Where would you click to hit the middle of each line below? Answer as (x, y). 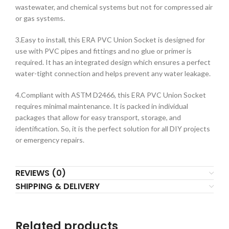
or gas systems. (40, 18)
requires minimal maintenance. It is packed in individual (102, 106)
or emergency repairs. (50, 140)
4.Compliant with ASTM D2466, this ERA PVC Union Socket (111, 95)
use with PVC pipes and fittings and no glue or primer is (104, 51)
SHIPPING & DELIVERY (58, 187)
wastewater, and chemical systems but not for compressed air (114, 7)
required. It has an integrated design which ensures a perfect (113, 62)
